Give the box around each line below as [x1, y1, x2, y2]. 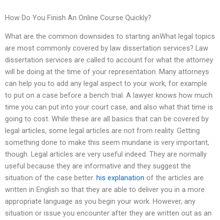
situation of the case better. [5, 173, 96, 183]
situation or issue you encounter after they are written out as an [5, 209, 212, 218]
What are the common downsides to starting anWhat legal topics [5, 32, 215, 41]
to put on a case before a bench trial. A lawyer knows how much [5, 91, 213, 100]
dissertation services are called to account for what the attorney [5, 55, 213, 65]
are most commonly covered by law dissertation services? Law [5, 44, 208, 53]
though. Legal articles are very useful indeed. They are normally [5, 150, 207, 159]
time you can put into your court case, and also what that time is [5, 103, 213, 112]
